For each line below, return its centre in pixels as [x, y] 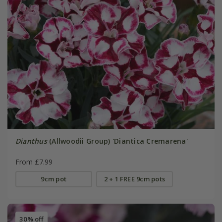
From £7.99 [34, 162]
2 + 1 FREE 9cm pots [134, 179]
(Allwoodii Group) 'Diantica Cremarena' [117, 141]
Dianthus [31, 141]
